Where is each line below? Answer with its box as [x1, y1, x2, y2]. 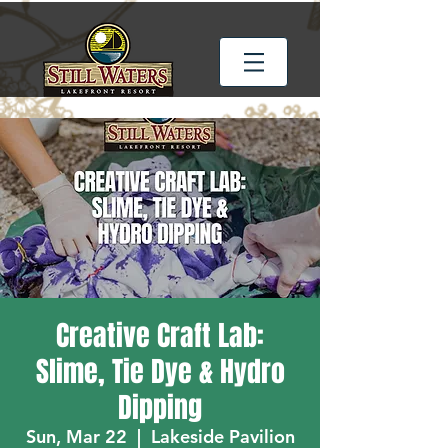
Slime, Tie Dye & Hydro [35, 351, 285, 392]
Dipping [118, 387, 202, 428]
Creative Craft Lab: [56, 315, 264, 356]
